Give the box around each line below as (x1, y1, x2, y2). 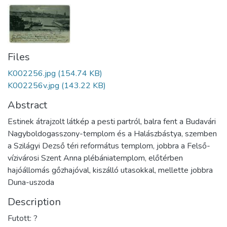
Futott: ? (8, 213, 37, 224)
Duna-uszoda (8, 177, 54, 188)
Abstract (8, 98, 47, 112)
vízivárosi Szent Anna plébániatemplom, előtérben (8, 153, 183, 164)
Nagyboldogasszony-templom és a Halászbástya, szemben (8, 128, 217, 140)
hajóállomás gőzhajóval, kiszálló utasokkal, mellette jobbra (8, 165, 213, 176)
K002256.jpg (8, 68, 56, 80)
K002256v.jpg (8, 80, 59, 92)
